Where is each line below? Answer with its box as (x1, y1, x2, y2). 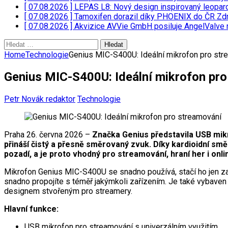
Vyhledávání (4, 39, 46, 48)
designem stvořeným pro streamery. (4, 186, 132, 196)
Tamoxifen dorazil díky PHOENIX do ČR (74, 12, 217, 21)
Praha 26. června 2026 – (4, 129, 92, 139)
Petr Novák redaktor (4, 94, 75, 104)
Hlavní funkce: (4, 204, 59, 214)
